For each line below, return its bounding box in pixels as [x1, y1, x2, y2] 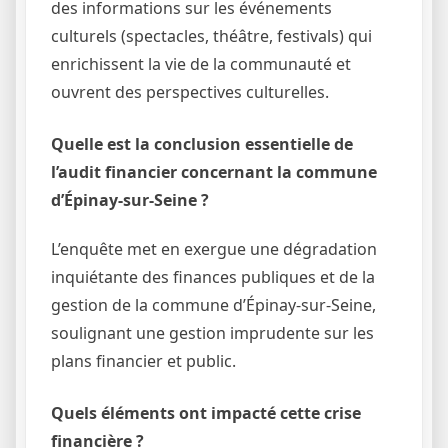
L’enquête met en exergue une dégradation [51, 238, 377, 261]
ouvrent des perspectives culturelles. [51, 80, 329, 103]
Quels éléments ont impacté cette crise [51, 402, 361, 425]
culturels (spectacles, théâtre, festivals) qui [51, 24, 372, 47]
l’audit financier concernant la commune [51, 160, 377, 183]
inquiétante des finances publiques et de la [51, 266, 375, 289]
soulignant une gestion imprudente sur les [51, 322, 374, 345]
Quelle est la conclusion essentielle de [51, 132, 353, 155]
